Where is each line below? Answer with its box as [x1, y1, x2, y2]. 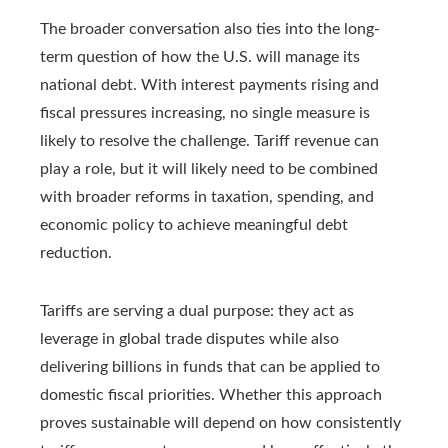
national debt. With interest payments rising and [40, 76, 379, 93]
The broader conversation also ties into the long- [40, 20, 380, 37]
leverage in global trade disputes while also [40, 330, 339, 347]
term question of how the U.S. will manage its [40, 48, 360, 65]
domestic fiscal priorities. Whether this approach [40, 386, 382, 403]
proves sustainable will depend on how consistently [40, 414, 401, 431]
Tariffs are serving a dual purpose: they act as [40, 302, 354, 319]
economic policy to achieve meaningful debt [40, 216, 348, 233]
